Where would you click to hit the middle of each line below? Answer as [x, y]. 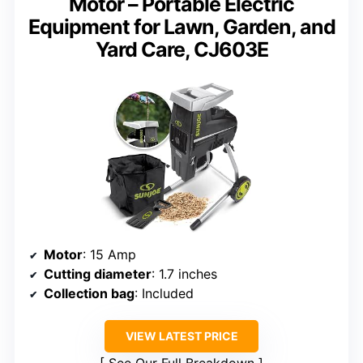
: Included [164, 294]
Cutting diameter [98, 274]
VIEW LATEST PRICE [181, 336]
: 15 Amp [109, 255]
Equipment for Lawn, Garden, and [181, 26]
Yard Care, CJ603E [181, 49]
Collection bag [89, 294]
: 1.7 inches [184, 274]
